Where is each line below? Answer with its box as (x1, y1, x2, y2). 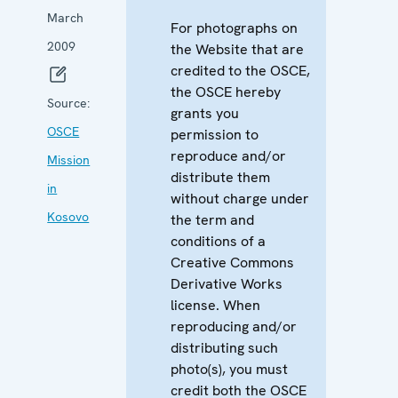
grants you (170, 103, 239, 123)
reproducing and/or (170, 316, 297, 336)
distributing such (170, 338, 278, 357)
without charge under (170, 188, 309, 208)
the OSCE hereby (170, 82, 281, 101)
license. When (170, 295, 260, 314)
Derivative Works (170, 274, 283, 293)
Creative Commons (170, 252, 294, 272)
